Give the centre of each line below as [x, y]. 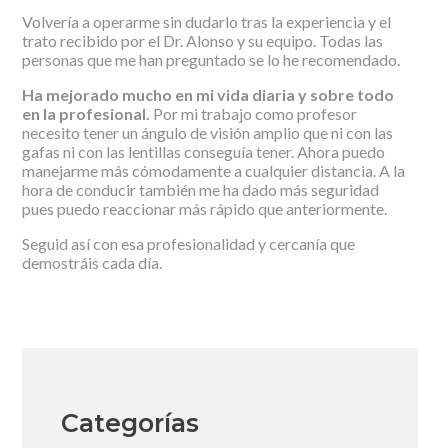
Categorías [130, 422]
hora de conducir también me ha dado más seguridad [200, 189]
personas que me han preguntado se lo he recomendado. [210, 59]
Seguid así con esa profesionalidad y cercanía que [188, 243]
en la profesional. [85, 113]
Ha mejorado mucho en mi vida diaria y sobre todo [207, 94]
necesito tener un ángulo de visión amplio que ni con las [207, 132]
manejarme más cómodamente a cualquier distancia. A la [213, 170]
